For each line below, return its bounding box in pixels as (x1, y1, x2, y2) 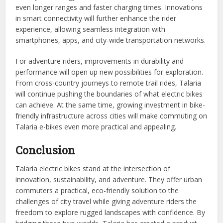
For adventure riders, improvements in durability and (15, 56, 184, 66)
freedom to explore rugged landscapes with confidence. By (15, 207, 206, 217)
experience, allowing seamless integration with (15, 24, 166, 34)
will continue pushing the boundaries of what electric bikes (15, 89, 203, 99)
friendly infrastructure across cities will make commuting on (15, 111, 208, 120)
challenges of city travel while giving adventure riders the (15, 196, 197, 206)
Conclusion (15, 142, 76, 157)
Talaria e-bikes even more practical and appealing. (15, 121, 177, 131)
